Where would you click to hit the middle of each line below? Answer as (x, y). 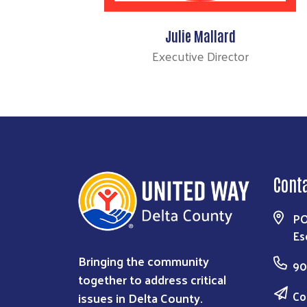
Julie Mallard (200, 36)
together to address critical (152, 279)
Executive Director (200, 56)
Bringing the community (144, 260)
